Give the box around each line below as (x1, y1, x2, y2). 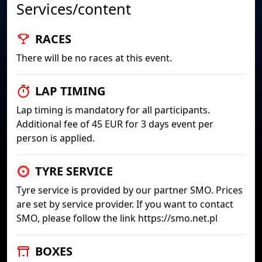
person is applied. (16, 132, 95, 144)
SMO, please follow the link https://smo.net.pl (16, 212, 218, 225)
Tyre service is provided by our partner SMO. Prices (16, 184, 243, 196)
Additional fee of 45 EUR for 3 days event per (16, 118, 213, 130)
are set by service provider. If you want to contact (16, 198, 233, 211)
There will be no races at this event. (16, 51, 172, 64)
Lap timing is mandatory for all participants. (16, 104, 210, 116)
